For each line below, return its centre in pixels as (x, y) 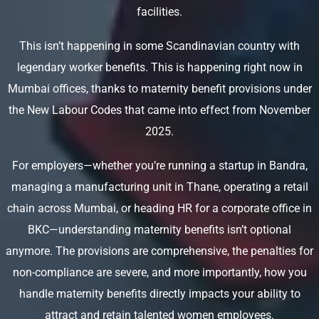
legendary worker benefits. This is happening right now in (159, 67)
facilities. (159, 12)
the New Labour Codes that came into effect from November (159, 110)
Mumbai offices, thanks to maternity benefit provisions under (159, 89)
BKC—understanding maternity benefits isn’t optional (159, 230)
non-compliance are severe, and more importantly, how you (159, 272)
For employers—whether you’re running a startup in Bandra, (159, 166)
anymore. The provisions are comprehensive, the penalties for (159, 251)
